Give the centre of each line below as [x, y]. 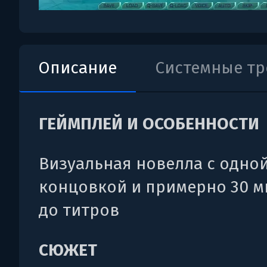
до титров [79, 210]
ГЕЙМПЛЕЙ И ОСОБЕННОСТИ [149, 124]
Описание [77, 68]
